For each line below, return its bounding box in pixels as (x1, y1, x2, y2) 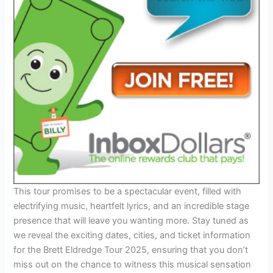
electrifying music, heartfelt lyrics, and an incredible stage (13, 200, 250, 212)
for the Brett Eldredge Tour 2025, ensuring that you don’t (13, 244, 249, 256)
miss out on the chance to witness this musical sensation (13, 259, 252, 271)
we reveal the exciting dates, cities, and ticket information (13, 230, 251, 241)
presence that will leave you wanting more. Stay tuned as (13, 215, 249, 227)
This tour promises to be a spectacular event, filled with (13, 186, 242, 197)
